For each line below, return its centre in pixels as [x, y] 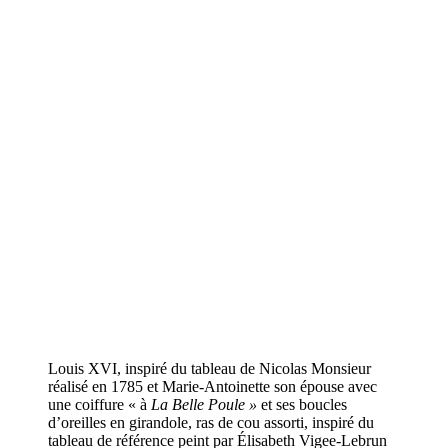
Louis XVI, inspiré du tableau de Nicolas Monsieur [209, 368]
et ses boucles [304, 404]
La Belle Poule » [206, 404]
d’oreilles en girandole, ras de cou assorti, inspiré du [211, 422]
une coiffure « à [99, 404]
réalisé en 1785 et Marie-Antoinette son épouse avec [212, 386]
